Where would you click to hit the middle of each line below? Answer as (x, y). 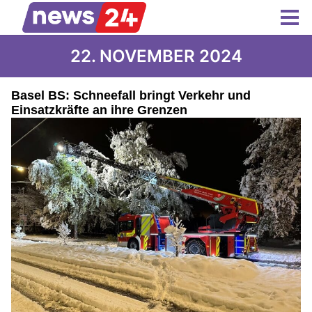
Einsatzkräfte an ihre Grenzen (99, 110)
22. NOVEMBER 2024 (156, 56)
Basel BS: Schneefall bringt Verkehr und (131, 95)
